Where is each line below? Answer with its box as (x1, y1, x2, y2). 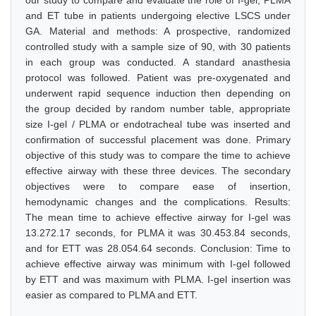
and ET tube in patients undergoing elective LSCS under (25, 10, 291, 21)
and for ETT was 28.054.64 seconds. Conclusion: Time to (25, 243, 291, 254)
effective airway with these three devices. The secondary (25, 165, 291, 176)
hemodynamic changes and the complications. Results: (25, 196, 291, 207)
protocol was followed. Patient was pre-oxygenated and (25, 72, 291, 83)
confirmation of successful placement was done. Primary (25, 134, 291, 145)
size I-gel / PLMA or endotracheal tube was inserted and (25, 119, 291, 130)
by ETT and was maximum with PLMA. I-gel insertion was (25, 274, 291, 285)
